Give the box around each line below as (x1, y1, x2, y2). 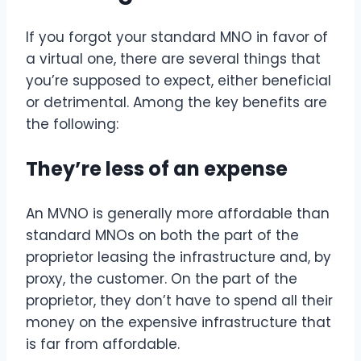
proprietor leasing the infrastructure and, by (26, 247, 331, 268)
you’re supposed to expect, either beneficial (26, 71, 331, 91)
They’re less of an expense (26, 156, 288, 183)
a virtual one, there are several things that (26, 49, 321, 69)
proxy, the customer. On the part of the (26, 269, 297, 289)
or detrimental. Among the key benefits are (26, 93, 327, 113)
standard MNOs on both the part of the (26, 226, 299, 246)
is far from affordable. (26, 334, 180, 355)
